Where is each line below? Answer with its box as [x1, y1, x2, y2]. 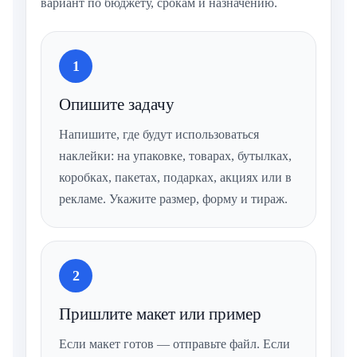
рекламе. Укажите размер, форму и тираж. [59, 192, 288, 206]
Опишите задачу [59, 95, 175, 115]
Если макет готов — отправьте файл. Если [59, 337, 290, 351]
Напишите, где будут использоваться [59, 127, 259, 142]
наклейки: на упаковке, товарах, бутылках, [59, 149, 292, 163]
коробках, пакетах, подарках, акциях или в [59, 171, 292, 185]
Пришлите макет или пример [59, 304, 261, 324]
